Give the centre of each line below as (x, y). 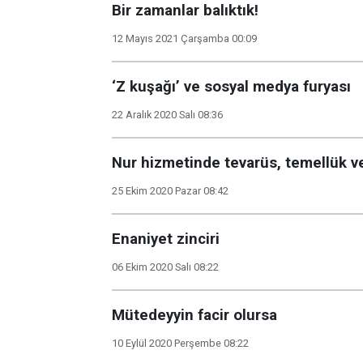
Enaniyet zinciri (166, 239)
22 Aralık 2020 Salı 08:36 (167, 115)
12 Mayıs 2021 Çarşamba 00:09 (184, 38)
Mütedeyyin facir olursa (194, 315)
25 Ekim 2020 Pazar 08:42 (170, 191)
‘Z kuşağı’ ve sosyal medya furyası (231, 87)
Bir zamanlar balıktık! (185, 11)
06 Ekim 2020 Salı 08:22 (165, 267)
